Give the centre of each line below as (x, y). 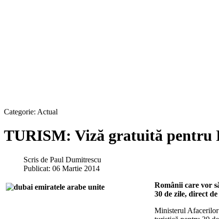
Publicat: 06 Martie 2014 (62, 168)
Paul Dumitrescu (76, 159)
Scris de (37, 159)
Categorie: (21, 112)
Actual (47, 112)
